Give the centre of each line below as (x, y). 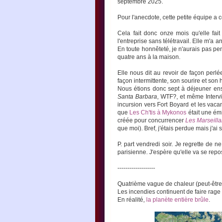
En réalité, (132, 200)
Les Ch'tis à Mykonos (158, 112)
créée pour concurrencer (151, 120)
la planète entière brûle (177, 200)
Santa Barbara (137, 97)
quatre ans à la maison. (149, 57)
